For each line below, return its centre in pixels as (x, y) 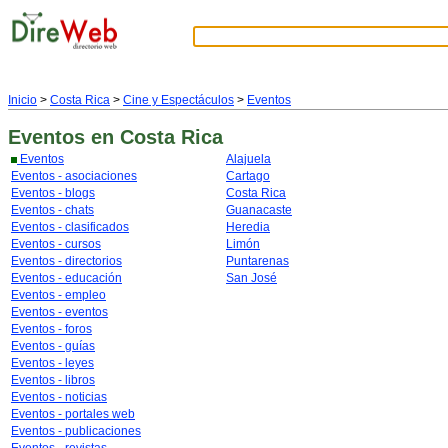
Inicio (22, 100)
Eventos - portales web (73, 414)
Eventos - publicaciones (76, 431)
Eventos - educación (66, 278)
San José (251, 278)
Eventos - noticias (59, 397)
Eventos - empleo (58, 295)
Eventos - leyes (52, 363)
